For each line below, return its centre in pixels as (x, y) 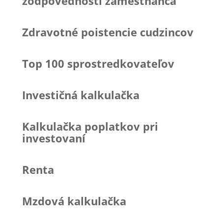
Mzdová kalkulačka (74, 201)
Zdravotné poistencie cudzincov (108, 32)
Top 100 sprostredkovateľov (98, 63)
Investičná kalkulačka (81, 95)
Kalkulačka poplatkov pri (90, 126)
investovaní (54, 138)
